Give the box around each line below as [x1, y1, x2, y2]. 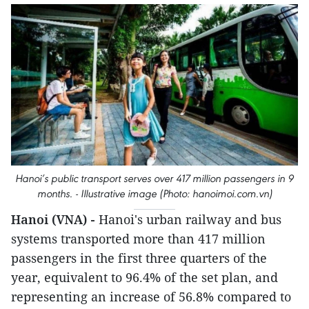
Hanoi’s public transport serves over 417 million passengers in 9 [15, 172, 294, 186]
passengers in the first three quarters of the [11, 250, 267, 267]
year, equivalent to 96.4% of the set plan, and [11, 269, 278, 286]
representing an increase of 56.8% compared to [11, 288, 291, 306]
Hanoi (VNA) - [11, 211, 99, 228]
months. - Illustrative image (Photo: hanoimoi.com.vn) [37, 187, 272, 201]
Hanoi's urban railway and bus [99, 211, 281, 228]
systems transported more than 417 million [11, 230, 266, 248]
